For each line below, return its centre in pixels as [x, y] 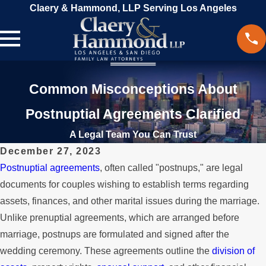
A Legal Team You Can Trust [133, 135]
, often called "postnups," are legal [171, 168]
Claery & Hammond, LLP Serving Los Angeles [133, 8]
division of [233, 251]
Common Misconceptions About [133, 89]
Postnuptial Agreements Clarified [133, 114]
